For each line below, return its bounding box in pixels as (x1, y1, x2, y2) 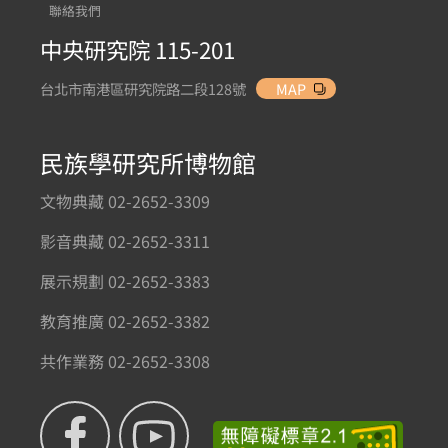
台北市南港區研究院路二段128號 (40, 78, 246, 99)
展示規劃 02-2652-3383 (40, 269, 210, 293)
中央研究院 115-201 (40, 33, 235, 65)
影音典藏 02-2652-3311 (40, 229, 210, 253)
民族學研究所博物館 (40, 145, 256, 180)
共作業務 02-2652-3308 (40, 349, 210, 373)
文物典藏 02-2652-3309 (40, 189, 210, 213)
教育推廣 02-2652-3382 (40, 309, 210, 333)
